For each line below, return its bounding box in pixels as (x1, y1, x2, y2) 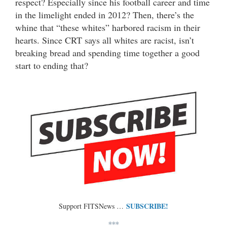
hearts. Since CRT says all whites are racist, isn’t (15, 33, 194, 46)
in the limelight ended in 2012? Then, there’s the (15, 8, 194, 21)
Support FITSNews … (59, 201, 126, 211)
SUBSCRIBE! (126, 200, 168, 211)
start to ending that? (15, 59, 88, 71)
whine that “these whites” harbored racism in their (15, 21, 200, 33)
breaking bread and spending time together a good (15, 46, 200, 59)
